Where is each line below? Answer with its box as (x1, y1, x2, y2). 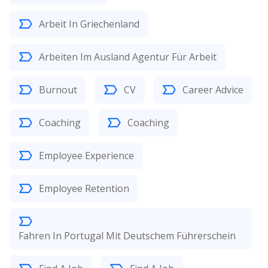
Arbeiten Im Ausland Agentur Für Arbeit (39, 50, 217, 63)
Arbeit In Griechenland (39, 17, 139, 31)
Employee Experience (39, 148, 134, 162)
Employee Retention (39, 181, 129, 195)
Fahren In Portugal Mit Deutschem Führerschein (19, 229, 236, 242)
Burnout (39, 83, 77, 96)
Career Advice (182, 83, 243, 96)
